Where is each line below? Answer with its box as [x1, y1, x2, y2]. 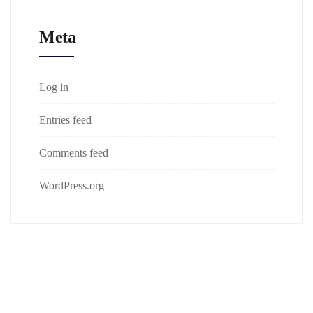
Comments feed [39, 147, 108, 159]
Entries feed [39, 114, 92, 126]
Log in [39, 81, 68, 93]
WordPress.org [39, 180, 104, 191]
